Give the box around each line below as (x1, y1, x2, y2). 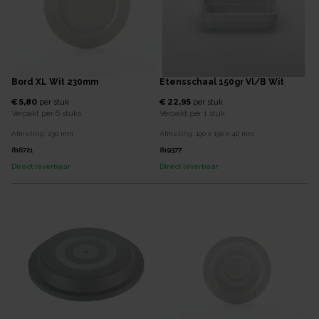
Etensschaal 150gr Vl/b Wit (159, 76, 284, 87)
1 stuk (204, 108, 225, 118)
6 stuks (56, 108, 81, 118)
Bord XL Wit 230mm (11, 76, 98, 87)
